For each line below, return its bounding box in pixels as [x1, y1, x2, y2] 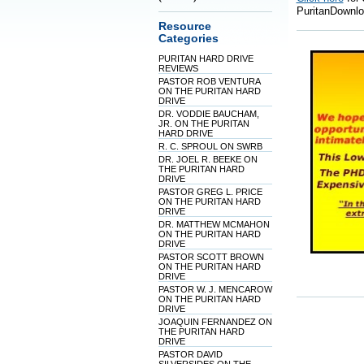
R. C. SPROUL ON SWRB [158, 141, 262, 151]
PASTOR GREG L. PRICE [158, 187, 262, 197]
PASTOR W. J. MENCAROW [158, 284, 272, 294]
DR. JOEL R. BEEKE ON [158, 154, 258, 164]
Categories [158, 32, 219, 45]
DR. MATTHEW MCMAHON [158, 219, 270, 229]
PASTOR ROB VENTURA [158, 76, 260, 86]
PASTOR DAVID [158, 349, 223, 359]
